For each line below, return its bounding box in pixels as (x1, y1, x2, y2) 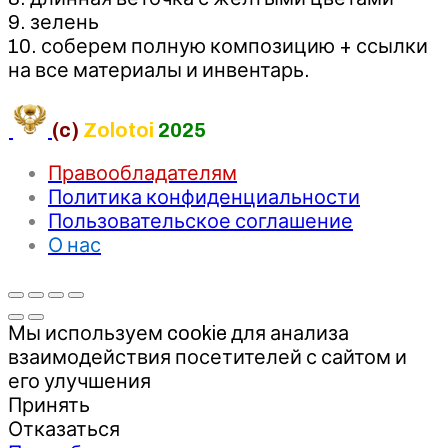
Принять (8, 393, 90, 416)
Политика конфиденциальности (48, 185, 360, 208)
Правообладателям (48, 161, 237, 184)
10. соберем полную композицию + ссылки (8, 34, 428, 57)
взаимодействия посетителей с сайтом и (8, 345, 407, 368)
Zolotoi (83, 118, 154, 141)
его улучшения (8, 369, 151, 392)
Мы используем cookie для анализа (8, 321, 349, 344)
